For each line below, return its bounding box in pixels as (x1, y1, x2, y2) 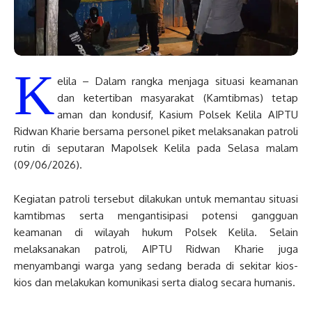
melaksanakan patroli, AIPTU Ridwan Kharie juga (14, 242, 298, 256)
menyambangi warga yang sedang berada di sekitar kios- (14, 258, 298, 272)
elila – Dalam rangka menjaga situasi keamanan (57, 74, 298, 88)
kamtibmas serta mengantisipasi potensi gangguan (14, 208, 298, 222)
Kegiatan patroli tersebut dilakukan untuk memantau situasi (14, 192, 298, 205)
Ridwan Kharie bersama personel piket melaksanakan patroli (14, 124, 298, 138)
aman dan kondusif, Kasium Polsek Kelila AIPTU (57, 107, 298, 121)
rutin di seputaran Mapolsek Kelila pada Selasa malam (14, 141, 298, 155)
